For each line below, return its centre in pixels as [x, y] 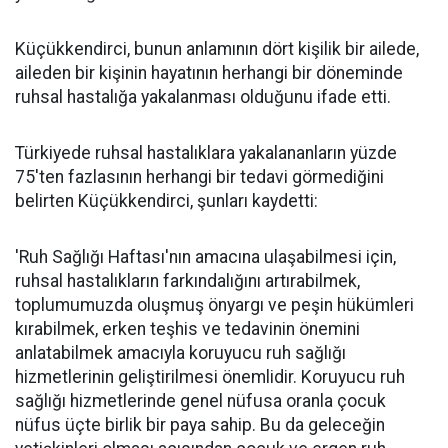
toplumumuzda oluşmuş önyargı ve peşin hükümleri [214, 304]
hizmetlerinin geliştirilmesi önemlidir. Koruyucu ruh [210, 376]
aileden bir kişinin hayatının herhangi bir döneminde [209, 72]
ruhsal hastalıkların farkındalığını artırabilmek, [187, 280]
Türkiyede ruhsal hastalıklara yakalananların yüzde [206, 152]
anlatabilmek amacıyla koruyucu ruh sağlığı [180, 352]
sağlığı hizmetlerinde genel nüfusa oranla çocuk [200, 400]
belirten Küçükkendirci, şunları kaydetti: [166, 200]
